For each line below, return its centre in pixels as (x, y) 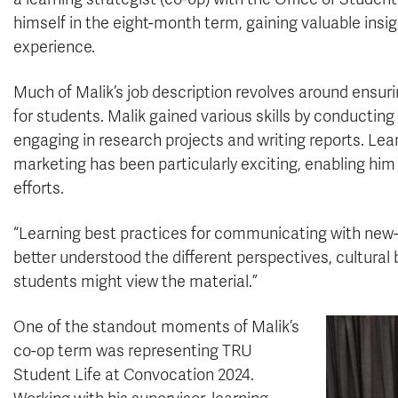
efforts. (39, 188)
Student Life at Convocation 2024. (134, 375)
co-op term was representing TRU (133, 351)
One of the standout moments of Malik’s (156, 327)
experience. (54, 47)
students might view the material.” (135, 282)
